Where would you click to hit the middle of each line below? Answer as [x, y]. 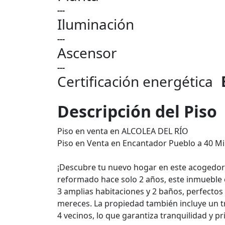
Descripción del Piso [137, 111]
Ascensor [87, 53]
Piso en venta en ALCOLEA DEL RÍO [123, 131]
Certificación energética [135, 81]
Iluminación [96, 24]
